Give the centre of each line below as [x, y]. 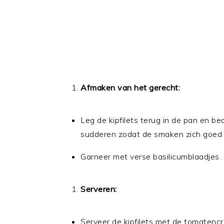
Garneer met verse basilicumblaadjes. [151, 156]
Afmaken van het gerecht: [130, 87]
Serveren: [99, 189]
